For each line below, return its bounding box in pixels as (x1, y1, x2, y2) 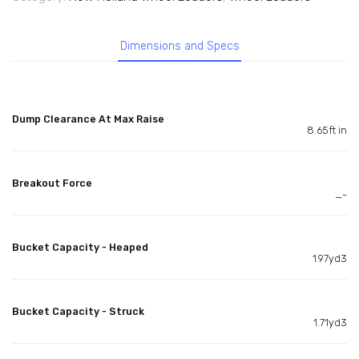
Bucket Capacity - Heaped (12, 240, 148, 253)
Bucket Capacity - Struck (12, 305, 144, 317)
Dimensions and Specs (119, 39, 240, 54)
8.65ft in (307, 123, 347, 136)
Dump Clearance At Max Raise (12, 112, 164, 125)
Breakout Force (12, 176, 92, 189)
